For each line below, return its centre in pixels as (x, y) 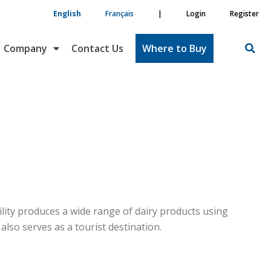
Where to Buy (175, 48)
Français (119, 14)
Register (244, 14)
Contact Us (98, 48)
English (67, 14)
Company (26, 48)
